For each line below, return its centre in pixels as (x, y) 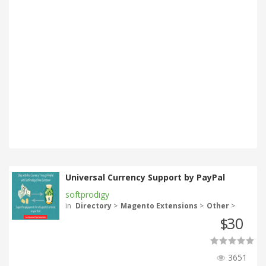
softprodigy (87, 194)
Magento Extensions (159, 206)
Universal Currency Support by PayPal (145, 177)
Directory (94, 206)
